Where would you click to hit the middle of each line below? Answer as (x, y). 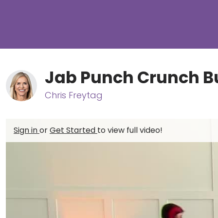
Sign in (27, 130)
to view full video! (130, 130)
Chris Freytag (74, 95)
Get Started (73, 130)
